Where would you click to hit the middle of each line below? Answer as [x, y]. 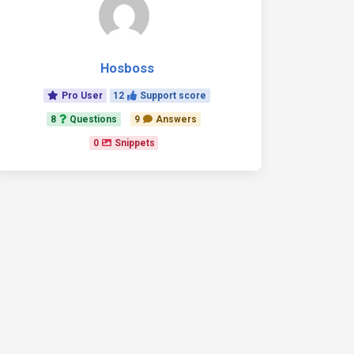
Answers [176, 119]
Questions [94, 119]
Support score [173, 96]
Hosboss [127, 68]
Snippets [134, 143]
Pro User [82, 96]
